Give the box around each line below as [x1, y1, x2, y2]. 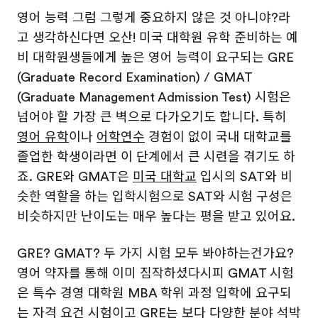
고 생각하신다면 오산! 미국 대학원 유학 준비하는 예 [17, 31, 298, 45]
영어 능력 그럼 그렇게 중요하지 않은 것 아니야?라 [17, 11, 290, 25]
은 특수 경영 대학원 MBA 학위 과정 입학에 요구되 [17, 286, 292, 300]
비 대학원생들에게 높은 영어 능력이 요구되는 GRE [17, 50, 294, 65]
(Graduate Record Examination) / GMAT [17, 70, 252, 84]
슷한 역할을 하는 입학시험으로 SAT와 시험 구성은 [17, 190, 292, 204]
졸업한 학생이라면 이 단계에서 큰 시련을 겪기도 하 [17, 150, 295, 164]
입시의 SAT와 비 [197, 170, 292, 184]
